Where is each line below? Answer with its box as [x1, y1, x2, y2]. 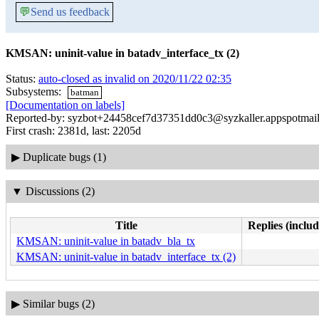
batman [70, 87, 100, 98]
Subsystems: [6, 85, 64, 98]
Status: [6, 73, 38, 85]
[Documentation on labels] [6, 99, 125, 112]
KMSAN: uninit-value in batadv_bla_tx [16, 234, 195, 247]
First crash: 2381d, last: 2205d [6, 125, 141, 137]
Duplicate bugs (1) [22, 150, 106, 163]
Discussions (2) [25, 185, 95, 198]
